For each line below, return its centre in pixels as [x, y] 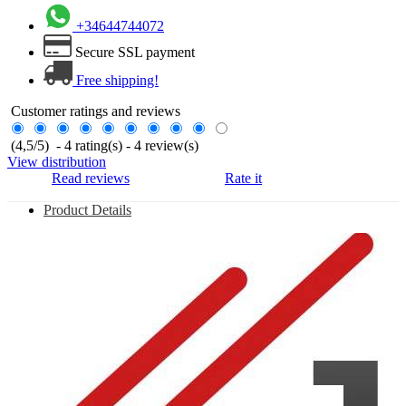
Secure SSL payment [135, 52]
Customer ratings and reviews [94, 111]
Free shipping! [117, 80]
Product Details [87, 209]
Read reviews [91, 178]
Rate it [243, 178]
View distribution [57, 161]
